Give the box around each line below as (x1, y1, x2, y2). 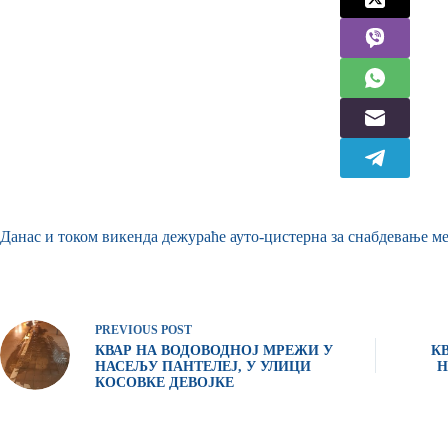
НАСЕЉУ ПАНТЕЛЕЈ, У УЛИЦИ (95, 358, 311, 374)
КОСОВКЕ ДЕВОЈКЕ (95, 374, 234, 390)
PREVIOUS (95, 322, 161, 337)
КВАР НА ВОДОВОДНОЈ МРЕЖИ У (95, 342, 333, 358)
